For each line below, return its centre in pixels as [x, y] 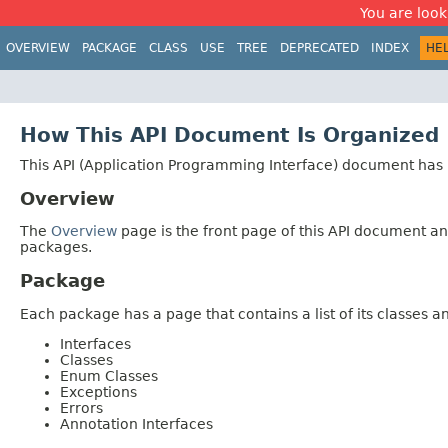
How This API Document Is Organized [229, 134]
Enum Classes [109, 376]
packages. [56, 247]
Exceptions [98, 392]
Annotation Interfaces [136, 424]
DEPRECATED [319, 48]
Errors [81, 408]
